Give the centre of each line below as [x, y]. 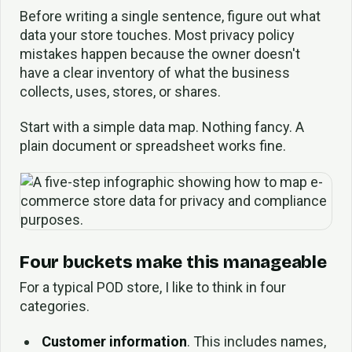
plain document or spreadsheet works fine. [153, 146]
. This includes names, [256, 341]
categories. [55, 306]
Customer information [114, 341]
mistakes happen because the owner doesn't [160, 54]
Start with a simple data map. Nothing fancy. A [162, 127]
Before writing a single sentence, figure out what [170, 16]
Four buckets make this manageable [173, 263]
